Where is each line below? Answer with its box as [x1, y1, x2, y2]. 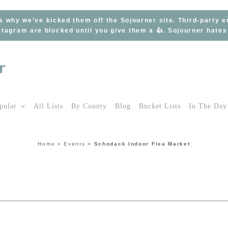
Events [64, 140, 85, 147]
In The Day [189, 102, 227, 110]
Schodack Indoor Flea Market [94, 140, 190, 147]
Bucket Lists [139, 102, 181, 110]
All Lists [34, 102, 63, 110]
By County [71, 102, 107, 110]
